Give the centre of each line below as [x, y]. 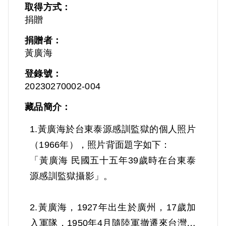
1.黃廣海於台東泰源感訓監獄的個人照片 [113, 129]
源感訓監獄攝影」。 [71, 176]
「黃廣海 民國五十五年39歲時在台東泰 [113, 160]
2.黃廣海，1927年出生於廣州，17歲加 [113, 207]
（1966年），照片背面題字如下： [100, 145]
